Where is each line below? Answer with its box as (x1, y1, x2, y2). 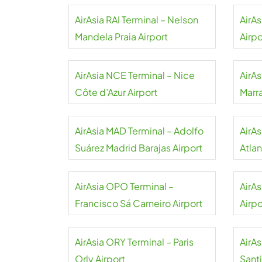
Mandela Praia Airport (75, 30, 168, 43)
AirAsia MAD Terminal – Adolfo (75, 125, 204, 137)
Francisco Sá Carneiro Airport (75, 197, 202, 209)
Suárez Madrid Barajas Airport (75, 142, 202, 154)
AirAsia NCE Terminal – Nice (75, 69, 195, 81)
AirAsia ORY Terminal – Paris (75, 236, 194, 248)
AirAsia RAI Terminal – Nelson (75, 13, 198, 26)
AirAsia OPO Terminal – (75, 180, 174, 192)
